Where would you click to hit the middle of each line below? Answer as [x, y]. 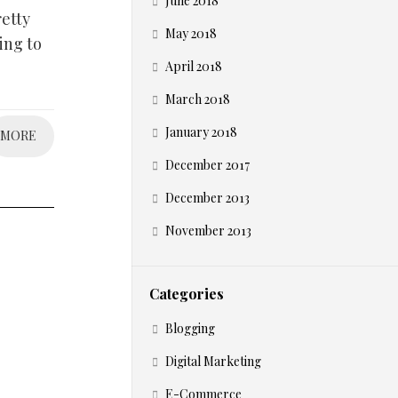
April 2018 [194, 66]
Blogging [190, 328]
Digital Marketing [213, 361]
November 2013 [208, 231]
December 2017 [207, 165]
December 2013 [207, 198]
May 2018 [191, 33]
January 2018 [201, 132]
